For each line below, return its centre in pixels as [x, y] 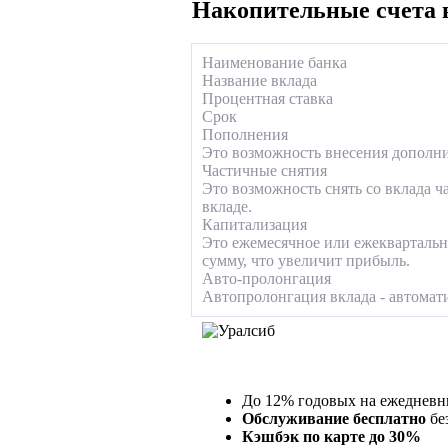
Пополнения [245, 134]
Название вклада [259, 80]
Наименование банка [274, 62]
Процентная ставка [267, 98]
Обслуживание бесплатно [334, 418]
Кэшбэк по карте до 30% [331, 436]
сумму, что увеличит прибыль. [306, 260]
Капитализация [254, 224]
